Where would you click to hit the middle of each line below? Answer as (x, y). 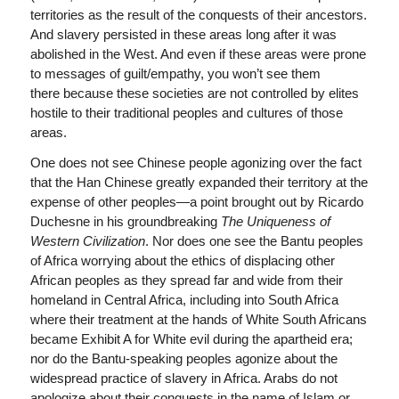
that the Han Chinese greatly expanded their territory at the (199, 183)
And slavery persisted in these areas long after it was (183, 34)
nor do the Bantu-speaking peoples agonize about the (183, 359)
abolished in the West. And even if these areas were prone (198, 53)
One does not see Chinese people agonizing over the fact (195, 163)
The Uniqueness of (275, 222)
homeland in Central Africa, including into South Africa (184, 300)
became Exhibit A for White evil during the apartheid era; (191, 339)
